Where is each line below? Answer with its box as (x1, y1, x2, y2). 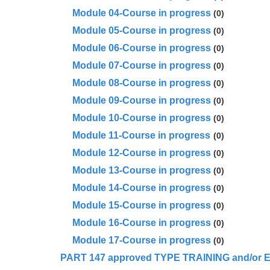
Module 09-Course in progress (72, 95, 212, 106)
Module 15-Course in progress (72, 199, 212, 211)
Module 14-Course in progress (72, 182, 212, 193)
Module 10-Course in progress (72, 112, 212, 124)
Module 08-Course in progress (72, 77, 212, 89)
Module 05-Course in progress (72, 25, 212, 36)
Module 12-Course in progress (72, 147, 212, 159)
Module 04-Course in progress (72, 7, 212, 19)
